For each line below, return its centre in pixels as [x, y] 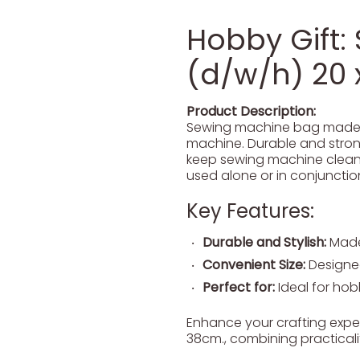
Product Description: [251, 111]
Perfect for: [239, 287]
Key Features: [250, 211]
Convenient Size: [254, 265]
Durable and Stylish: [264, 242]
